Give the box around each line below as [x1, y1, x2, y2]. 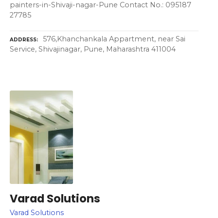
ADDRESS [10, 36, 36, 43]
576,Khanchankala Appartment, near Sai [43, 35, 185, 44]
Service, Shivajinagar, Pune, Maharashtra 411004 [10, 45, 176, 54]
